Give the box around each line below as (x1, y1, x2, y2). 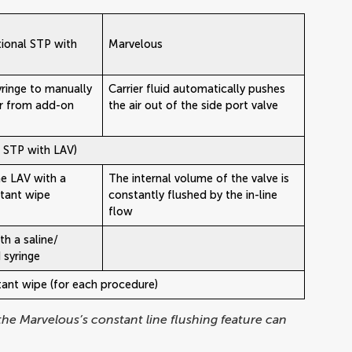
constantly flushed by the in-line (108, 187, 278, 202)
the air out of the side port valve (108, 97, 279, 112)
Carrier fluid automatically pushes (108, 81, 286, 96)
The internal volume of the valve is (108, 170, 290, 185)
